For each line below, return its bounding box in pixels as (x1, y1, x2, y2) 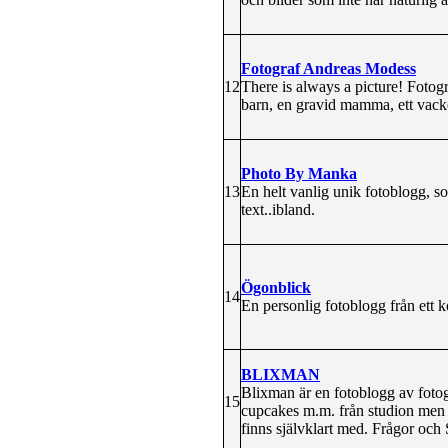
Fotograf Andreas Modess (241, 59, 416, 77)
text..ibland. (241, 200, 315, 218)
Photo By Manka (241, 164, 357, 182)
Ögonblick (241, 278, 311, 296)
